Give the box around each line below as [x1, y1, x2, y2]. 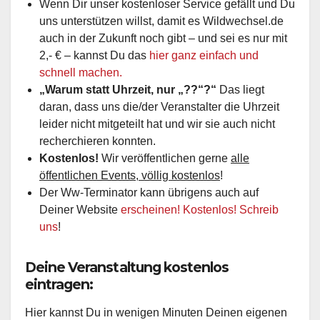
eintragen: [25, 275, 94, 293]
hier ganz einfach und [149, 49, 259, 61]
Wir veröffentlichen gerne [99, 151, 231, 164]
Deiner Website [39, 203, 121, 216]
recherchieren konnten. [39, 134, 156, 147]
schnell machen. [39, 66, 122, 79]
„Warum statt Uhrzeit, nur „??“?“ [39, 83, 216, 96]
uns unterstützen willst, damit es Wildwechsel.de [39, 14, 284, 27]
